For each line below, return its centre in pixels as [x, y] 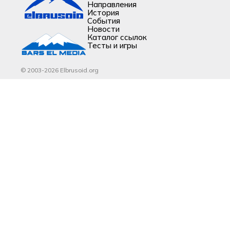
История [103, 13]
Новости [103, 29]
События [104, 21]
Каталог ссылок [117, 37]
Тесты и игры [112, 45]
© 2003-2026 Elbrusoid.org [60, 70]
